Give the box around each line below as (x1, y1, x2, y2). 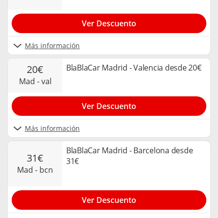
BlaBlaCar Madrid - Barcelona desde (66, 145, 193, 156)
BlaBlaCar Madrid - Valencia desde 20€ (66, 62, 201, 73)
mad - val (25, 76, 52, 87)
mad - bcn (24, 164, 53, 175)
